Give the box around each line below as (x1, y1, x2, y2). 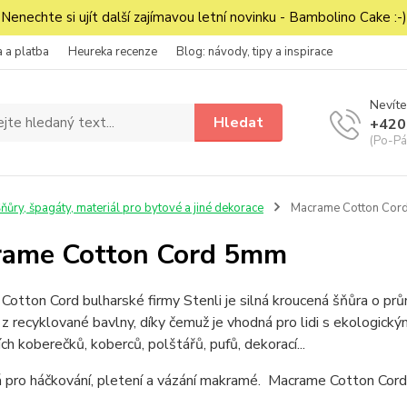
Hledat (213, 112, 264, 133)
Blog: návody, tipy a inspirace (176, 44, 333, 60)
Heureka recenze (68, 44, 157, 60)
